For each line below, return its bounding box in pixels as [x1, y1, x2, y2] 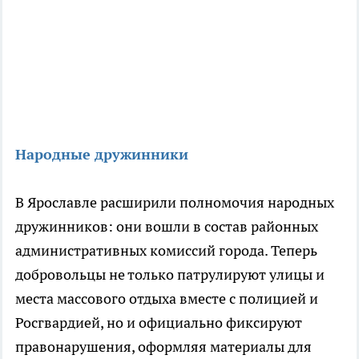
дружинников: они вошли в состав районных [15, 217, 318, 236]
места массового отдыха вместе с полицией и [15, 289, 318, 309]
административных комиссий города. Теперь [15, 241, 317, 260]
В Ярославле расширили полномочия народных [15, 193, 334, 212]
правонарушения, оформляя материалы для [15, 337, 312, 357]
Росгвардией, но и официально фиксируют [15, 313, 302, 333]
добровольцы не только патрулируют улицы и [15, 265, 325, 284]
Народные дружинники [15, 145, 188, 164]
